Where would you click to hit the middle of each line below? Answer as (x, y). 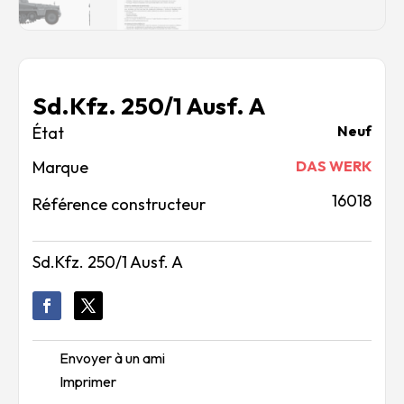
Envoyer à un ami (112, 358)
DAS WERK (334, 166)
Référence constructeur (119, 205)
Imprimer (88, 382)
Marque (60, 168)
